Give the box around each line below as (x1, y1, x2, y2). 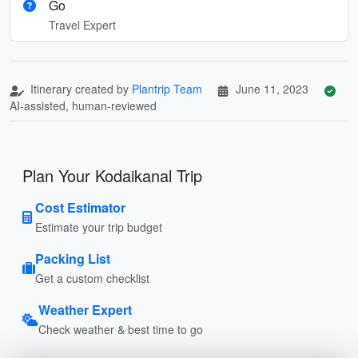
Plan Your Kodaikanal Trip (22, 163, 202, 187)
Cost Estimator (35, 197, 125, 217)
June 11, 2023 (236, 80, 308, 97)
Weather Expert (38, 300, 132, 319)
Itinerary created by (27, 80, 132, 97)
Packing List (35, 249, 110, 268)
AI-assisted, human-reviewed (10, 97, 157, 113)
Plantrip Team (132, 80, 202, 97)
